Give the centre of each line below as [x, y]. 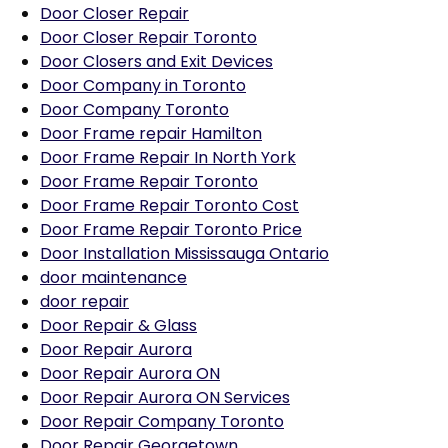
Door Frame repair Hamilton [151, 133]
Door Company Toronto [134, 109]
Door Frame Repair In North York [168, 157]
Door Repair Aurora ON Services [165, 397]
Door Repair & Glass [118, 325]
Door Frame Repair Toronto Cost [169, 205]
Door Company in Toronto [143, 85]
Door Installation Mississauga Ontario [184, 253]
